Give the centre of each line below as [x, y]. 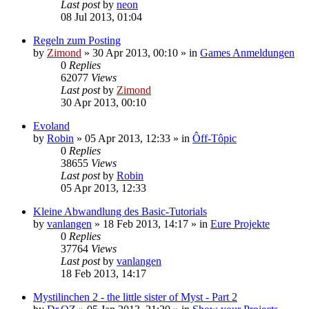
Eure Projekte [240, 223]
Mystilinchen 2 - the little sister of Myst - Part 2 [135, 297]
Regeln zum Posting [77, 40]
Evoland [51, 126]
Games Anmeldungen [247, 52]
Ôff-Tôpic [215, 138]
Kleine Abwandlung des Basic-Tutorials [120, 211]
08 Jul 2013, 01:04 [101, 17]
